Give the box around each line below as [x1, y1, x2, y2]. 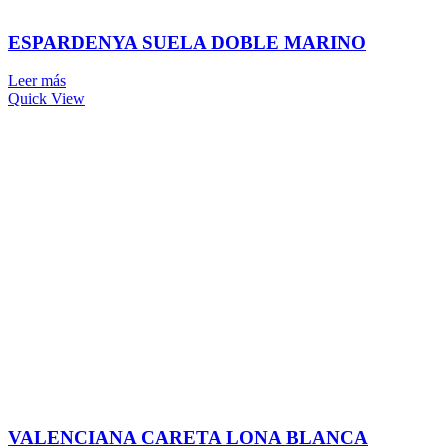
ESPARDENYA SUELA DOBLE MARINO [8, 31, 366, 53]
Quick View [8, 90, 85, 108]
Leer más [8, 72, 66, 90]
